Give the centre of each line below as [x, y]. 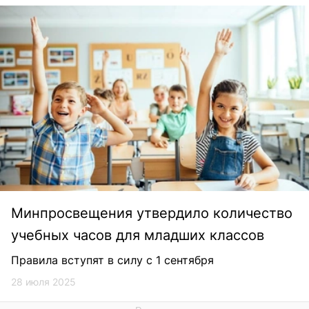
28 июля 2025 [43, 282]
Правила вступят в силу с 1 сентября [112, 260]
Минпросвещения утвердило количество [152, 213]
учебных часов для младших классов [138, 236]
